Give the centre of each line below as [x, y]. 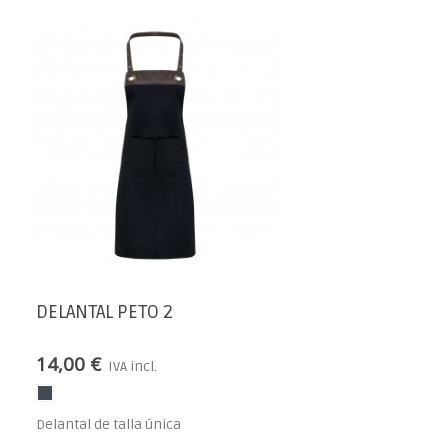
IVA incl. [132, 366]
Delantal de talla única [108, 424]
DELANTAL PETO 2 [104, 312]
